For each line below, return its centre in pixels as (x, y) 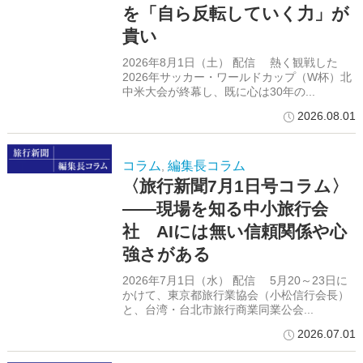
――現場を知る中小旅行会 (225, 209)
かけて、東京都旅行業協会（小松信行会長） (235, 295)
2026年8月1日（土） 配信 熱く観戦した (230, 63)
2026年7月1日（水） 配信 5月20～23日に (235, 281)
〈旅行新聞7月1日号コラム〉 (235, 186)
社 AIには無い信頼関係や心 (234, 232)
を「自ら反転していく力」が (235, 14)
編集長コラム (206, 166)
